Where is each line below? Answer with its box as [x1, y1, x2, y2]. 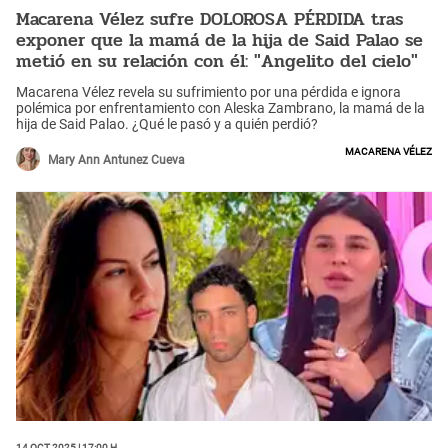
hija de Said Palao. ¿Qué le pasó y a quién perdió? [16, 116, 318, 133]
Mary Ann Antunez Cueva [48, 153, 185, 168]
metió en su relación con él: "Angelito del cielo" [16, 46, 418, 75]
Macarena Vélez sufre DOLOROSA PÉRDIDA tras [16, 4, 403, 33]
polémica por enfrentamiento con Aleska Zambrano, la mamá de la [16, 100, 425, 117]
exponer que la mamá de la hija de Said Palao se [16, 25, 423, 54]
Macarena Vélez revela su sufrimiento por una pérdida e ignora [16, 84, 401, 101]
